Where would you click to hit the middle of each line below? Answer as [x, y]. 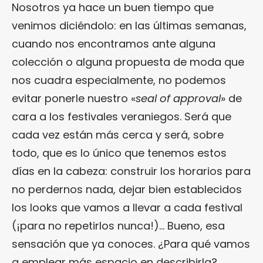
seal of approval [178, 99]
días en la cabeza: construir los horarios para [131, 171]
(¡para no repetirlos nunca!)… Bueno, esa [118, 226]
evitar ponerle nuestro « [74, 99]
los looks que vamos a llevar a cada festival [127, 208]
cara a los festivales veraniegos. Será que [122, 117]
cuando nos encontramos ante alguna [114, 44]
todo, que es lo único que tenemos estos [119, 153]
